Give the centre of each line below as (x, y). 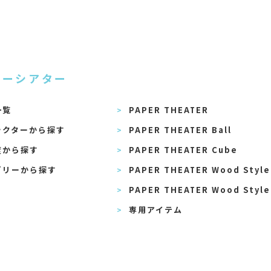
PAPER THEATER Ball (181, 129)
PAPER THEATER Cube (184, 149)
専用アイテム (156, 209)
